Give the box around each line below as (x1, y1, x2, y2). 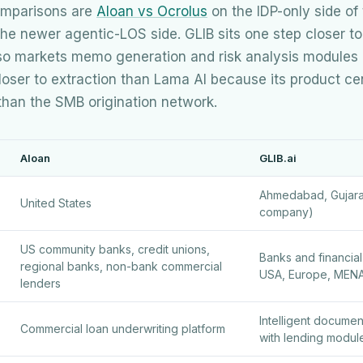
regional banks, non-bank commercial (20, 258, 222, 273)
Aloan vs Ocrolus (96, 2, 207, 19)
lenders (20, 275, 61, 290)
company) (259, 204, 314, 219)
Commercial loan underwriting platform (20, 321, 225, 335)
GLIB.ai (259, 151, 297, 164)
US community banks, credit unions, (20, 241, 210, 256)
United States (20, 195, 92, 210)
